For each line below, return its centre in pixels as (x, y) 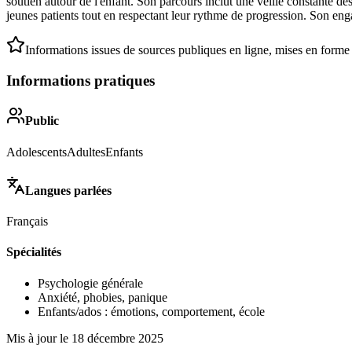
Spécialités (34, 252)
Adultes (86, 152)
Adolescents (37, 152)
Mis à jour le (39, 338)
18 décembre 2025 (117, 338)
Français (27, 222)
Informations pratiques (81, 80)
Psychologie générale (90, 283)
